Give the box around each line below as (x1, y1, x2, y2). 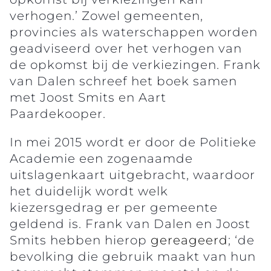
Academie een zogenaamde (10, 151, 193, 166)
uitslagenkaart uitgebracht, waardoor (10, 167, 255, 182)
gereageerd (147, 232, 228, 247)
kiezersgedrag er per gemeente (10, 200, 218, 215)
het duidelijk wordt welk (10, 183, 168, 198)
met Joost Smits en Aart (10, 90, 166, 105)
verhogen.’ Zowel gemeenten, (10, 8, 203, 23)
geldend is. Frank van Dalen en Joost (10, 216, 250, 231)
